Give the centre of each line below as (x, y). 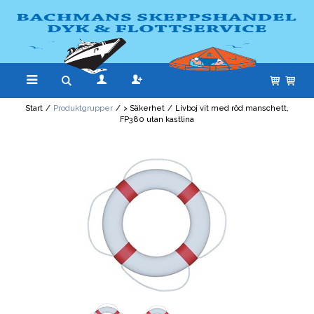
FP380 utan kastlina (157, 120)
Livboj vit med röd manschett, (232, 109)
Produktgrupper (83, 109)
